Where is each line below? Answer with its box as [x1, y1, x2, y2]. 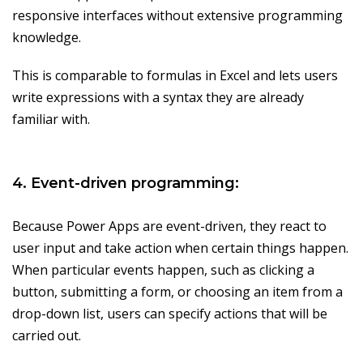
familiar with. [12, 110, 90, 129]
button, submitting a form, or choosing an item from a [12, 283, 343, 301]
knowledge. [12, 28, 81, 47]
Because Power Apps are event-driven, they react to [12, 217, 327, 236]
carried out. [12, 327, 81, 345]
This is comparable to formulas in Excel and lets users [12, 66, 338, 85]
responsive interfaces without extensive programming [12, 6, 343, 25]
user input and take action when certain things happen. [12, 239, 348, 258]
